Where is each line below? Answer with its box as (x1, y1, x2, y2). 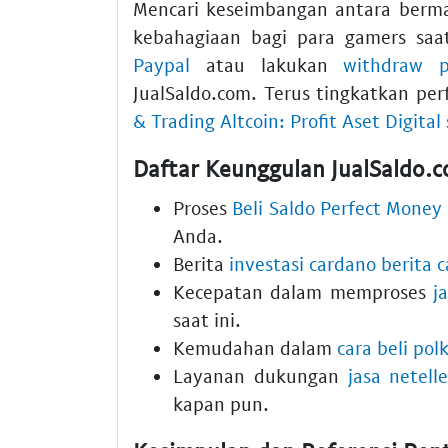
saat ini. (173, 308, 241, 332)
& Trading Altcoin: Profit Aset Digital (133, 108, 441, 132)
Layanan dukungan (173, 364, 348, 388)
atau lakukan (190, 52, 344, 76)
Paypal (133, 52, 190, 76)
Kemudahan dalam (173, 336, 337, 360)
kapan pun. (173, 392, 269, 416)
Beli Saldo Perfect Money (232, 196, 443, 220)
